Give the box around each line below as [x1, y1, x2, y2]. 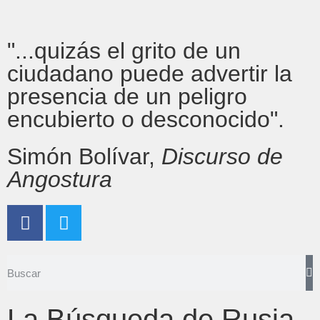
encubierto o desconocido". [7, 106, 284, 132]
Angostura [7, 166, 112, 192]
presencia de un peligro [7, 84, 247, 109]
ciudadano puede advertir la [7, 61, 292, 86]
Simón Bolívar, [7, 144, 161, 169]
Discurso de [161, 144, 283, 169]
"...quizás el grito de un [7, 38, 241, 64]
